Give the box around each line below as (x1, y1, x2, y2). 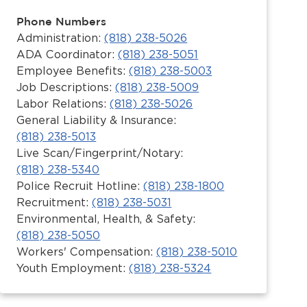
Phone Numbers (16, 15, 107, 27)
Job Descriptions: (16, 81, 116, 94)
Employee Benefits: (16, 64, 130, 77)
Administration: (16, 32, 105, 45)
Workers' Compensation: (16, 245, 157, 258)
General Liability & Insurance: (16, 114, 177, 127)
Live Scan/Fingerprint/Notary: (16, 147, 184, 160)
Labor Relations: (16, 97, 110, 110)
